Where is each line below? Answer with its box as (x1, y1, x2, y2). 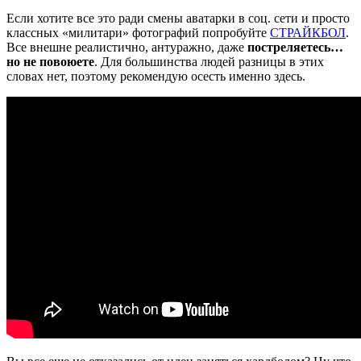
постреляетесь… (247, 40, 343, 55)
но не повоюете (6, 55, 94, 69)
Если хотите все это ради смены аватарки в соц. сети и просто (6, 11, 350, 26)
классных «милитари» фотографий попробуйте (6, 26, 270, 40)
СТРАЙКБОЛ (270, 26, 346, 40)
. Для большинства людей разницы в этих (94, 55, 324, 69)
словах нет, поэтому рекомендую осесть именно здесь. (6, 69, 305, 84)
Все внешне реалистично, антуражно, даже (6, 40, 247, 55)
